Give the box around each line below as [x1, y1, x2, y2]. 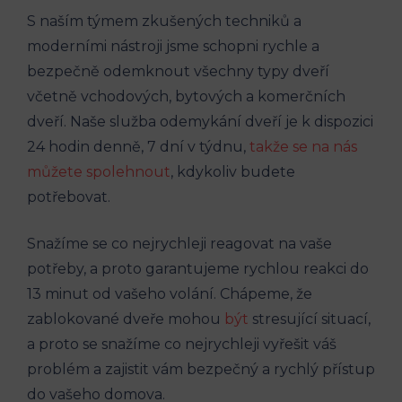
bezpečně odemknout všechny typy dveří [27, 62, 329, 80]
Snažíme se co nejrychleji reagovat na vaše [27, 234, 332, 252]
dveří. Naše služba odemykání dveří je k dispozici [27, 112, 373, 130]
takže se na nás [249, 137, 357, 155]
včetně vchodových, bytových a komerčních [27, 87, 345, 105]
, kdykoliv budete [170, 162, 295, 180]
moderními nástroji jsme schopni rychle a [27, 37, 319, 55]
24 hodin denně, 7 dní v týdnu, [27, 137, 249, 155]
